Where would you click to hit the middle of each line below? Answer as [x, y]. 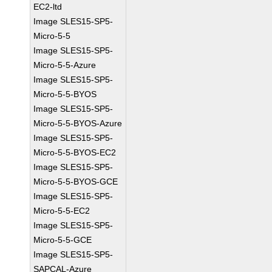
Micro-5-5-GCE [63, 240]
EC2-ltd [48, 7]
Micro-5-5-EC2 [62, 211]
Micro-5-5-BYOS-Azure [78, 123]
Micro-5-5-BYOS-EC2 [75, 152]
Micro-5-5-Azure [65, 65]
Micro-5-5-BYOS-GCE [76, 182]
